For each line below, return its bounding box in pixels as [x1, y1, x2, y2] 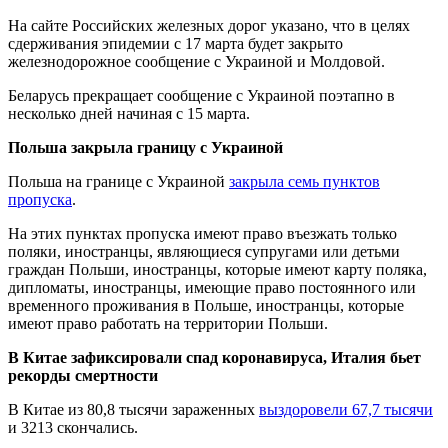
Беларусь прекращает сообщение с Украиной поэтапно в [8, 86, 395, 104]
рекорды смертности [8, 366, 158, 384]
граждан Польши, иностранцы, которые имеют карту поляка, [8, 260, 427, 278]
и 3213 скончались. [8, 418, 138, 436]
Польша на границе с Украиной [8, 172, 229, 190]
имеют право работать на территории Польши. [8, 314, 328, 332]
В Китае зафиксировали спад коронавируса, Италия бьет [8, 348, 421, 366]
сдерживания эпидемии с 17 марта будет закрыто [8, 34, 343, 52]
